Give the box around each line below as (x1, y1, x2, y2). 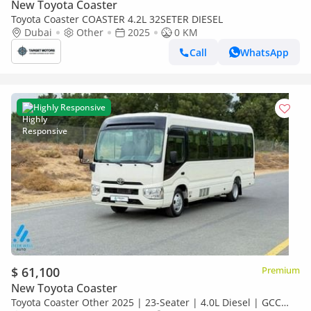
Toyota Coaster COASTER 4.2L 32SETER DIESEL (11, 12, 223, 26)
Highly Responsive (33, 101, 106, 113)
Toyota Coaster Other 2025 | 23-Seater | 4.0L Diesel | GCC (11, 296, 281, 309)
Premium (262, 264, 300, 276)
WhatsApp (240, 45, 289, 59)
